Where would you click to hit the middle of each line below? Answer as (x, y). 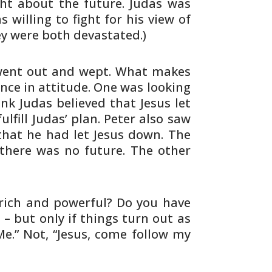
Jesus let (163, 103)
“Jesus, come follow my (120, 234)
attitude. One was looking (113, 87)
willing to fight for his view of (99, 19)
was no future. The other (111, 150)
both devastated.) (93, 35)
